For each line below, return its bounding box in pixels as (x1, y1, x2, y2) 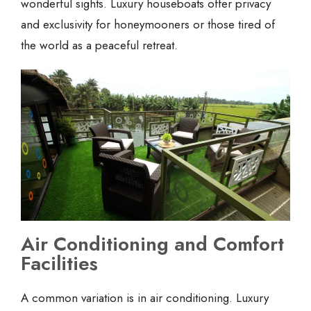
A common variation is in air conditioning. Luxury (21, 289, 269, 306)
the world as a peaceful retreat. (21, 37, 178, 54)
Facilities (21, 249, 98, 278)
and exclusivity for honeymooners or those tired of (21, 16, 275, 33)
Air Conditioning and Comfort (21, 229, 284, 258)
